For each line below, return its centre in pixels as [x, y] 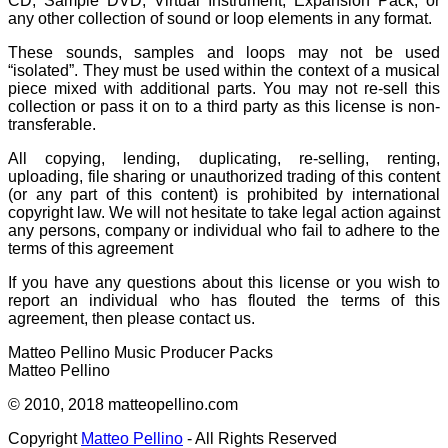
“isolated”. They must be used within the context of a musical [224, 70]
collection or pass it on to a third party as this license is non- [224, 106]
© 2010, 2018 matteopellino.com [123, 404]
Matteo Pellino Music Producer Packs [140, 352]
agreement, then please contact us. [131, 318]
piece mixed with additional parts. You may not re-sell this [224, 88]
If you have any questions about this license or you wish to [224, 282]
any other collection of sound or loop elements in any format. [220, 18]
